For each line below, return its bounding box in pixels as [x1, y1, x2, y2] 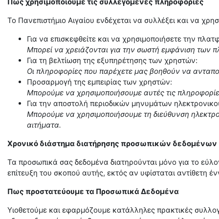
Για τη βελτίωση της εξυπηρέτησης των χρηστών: [27, 56, 197, 65]
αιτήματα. [27, 120, 61, 130]
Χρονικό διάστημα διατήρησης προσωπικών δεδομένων [7, 139, 217, 148]
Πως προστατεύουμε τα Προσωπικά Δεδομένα [7, 187, 179, 196]
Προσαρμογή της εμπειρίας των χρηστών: [27, 77, 172, 87]
